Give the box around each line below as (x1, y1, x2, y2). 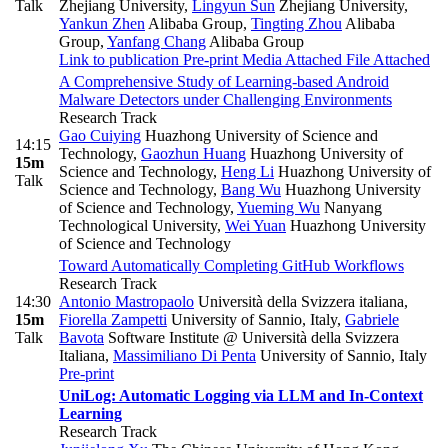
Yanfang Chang (107, 33, 206, 51)
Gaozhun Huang (141, 145, 246, 163)
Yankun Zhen (59, 15, 145, 33)
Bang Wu (221, 181, 281, 199)
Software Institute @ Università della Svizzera (104, 329, 399, 347)
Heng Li (221, 163, 274, 181)
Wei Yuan (225, 217, 286, 235)
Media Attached (238, 51, 342, 69)
